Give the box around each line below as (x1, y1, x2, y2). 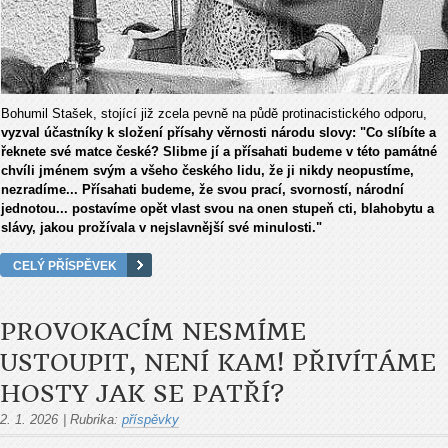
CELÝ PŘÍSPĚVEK (13, 258, 117, 272)
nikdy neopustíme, (299, 162, 414, 178)
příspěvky (122, 411, 179, 427)
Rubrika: (70, 411, 118, 427)
